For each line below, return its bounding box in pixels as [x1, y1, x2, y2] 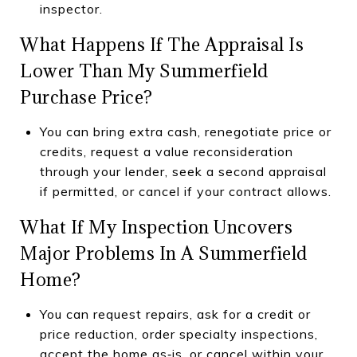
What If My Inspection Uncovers [20, 214, 292, 238]
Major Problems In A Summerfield [20, 241, 308, 265]
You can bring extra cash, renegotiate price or [39, 123, 331, 139]
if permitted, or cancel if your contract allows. [39, 182, 331, 199]
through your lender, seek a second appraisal [39, 163, 327, 179]
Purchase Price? [20, 84, 153, 108]
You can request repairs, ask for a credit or [39, 305, 311, 322]
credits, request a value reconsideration [39, 143, 293, 159]
